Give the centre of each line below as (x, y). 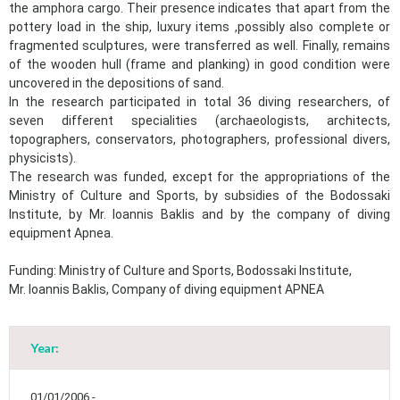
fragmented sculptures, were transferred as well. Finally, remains (200, 46)
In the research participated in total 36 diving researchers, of (200, 102)
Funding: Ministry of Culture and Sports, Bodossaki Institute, (180, 271)
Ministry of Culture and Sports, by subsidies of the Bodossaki (200, 196)
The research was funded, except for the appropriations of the (200, 177)
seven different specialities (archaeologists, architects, (200, 121)
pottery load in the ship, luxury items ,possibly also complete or (200, 27)
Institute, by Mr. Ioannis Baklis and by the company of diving (200, 214)
